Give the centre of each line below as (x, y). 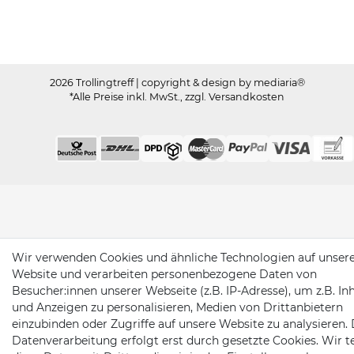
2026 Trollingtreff (92, 83)
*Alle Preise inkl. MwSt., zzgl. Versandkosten (177, 97)
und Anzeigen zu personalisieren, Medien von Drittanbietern (177, 307)
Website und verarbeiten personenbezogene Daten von (164, 274)
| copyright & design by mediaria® (220, 83)
